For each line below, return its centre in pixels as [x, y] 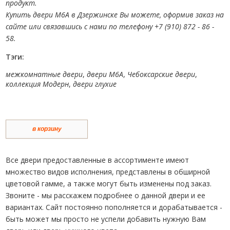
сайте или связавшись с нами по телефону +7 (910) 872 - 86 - [110, 26]
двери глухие [95, 84]
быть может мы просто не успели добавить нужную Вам [106, 219]
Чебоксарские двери [161, 74]
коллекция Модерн [37, 84]
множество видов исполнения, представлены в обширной [108, 171]
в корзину [47, 129]
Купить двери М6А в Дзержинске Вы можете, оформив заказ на [115, 14]
